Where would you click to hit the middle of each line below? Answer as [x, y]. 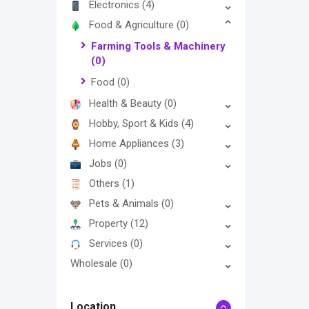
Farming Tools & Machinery [158, 47]
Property [110, 224]
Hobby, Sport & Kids [135, 124]
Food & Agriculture [133, 25]
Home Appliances [130, 144]
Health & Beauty [127, 104]
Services [110, 244]
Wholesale [95, 264]
